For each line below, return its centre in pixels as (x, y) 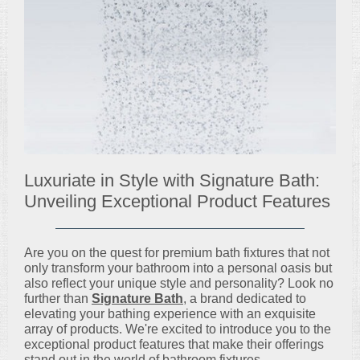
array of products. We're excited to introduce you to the (178, 329)
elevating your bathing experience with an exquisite (170, 314)
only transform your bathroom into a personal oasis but (178, 268)
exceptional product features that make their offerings (174, 344)
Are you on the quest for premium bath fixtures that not (177, 253)
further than (58, 299)
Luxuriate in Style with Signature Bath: (172, 180)
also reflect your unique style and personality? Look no (179, 283)
